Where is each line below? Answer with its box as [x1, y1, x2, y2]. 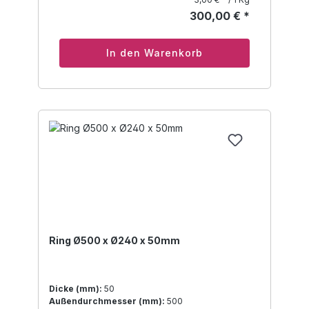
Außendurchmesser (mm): [49, 296, 165, 307]
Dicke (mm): [49, 283, 102, 295]
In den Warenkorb [106, 47, 203, 59]
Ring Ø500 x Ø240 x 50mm [49, 235, 180, 247]
